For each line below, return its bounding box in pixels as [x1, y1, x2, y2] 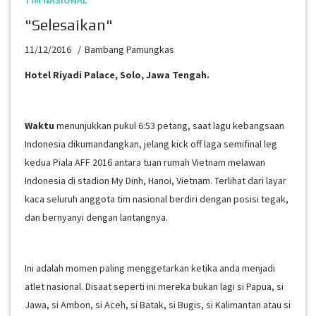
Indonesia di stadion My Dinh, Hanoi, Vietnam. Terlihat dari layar [25, 174, 286, 187]
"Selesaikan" [25, 16, 113, 34]
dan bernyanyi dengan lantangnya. [25, 211, 168, 224]
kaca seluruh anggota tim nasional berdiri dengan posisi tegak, [25, 193, 288, 205]
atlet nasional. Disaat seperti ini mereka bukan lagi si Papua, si [25, 280, 284, 293]
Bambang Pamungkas [85, 43, 174, 56]
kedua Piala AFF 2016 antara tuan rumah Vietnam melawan [25, 156, 265, 169]
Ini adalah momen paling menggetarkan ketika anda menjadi [25, 262, 275, 274]
